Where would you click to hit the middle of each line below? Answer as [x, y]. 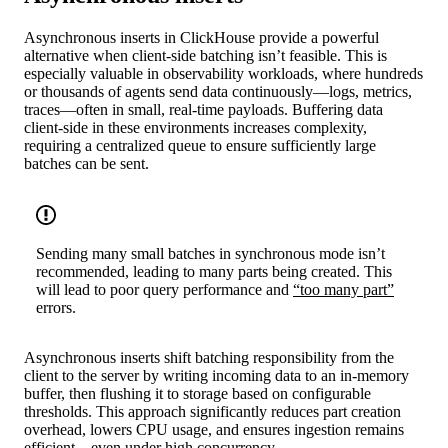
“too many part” [343, 290]
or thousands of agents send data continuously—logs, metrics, [218, 92]
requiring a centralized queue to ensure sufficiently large [200, 146]
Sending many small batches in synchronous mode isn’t [210, 254]
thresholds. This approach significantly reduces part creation [212, 412]
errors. [56, 308]
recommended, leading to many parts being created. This [214, 272]
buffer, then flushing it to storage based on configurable [197, 394]
